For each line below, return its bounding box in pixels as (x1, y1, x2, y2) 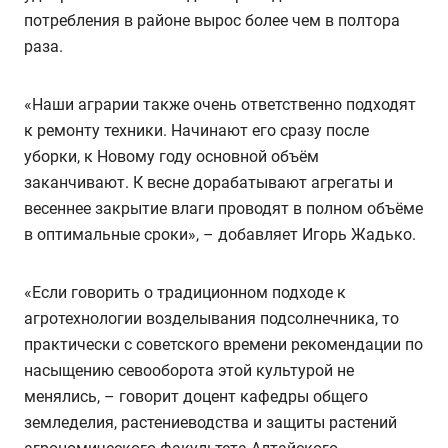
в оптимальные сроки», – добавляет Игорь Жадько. (24, 224, 416, 244)
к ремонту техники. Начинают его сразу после (24, 120, 369, 140)
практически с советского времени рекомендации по (24, 334, 423, 354)
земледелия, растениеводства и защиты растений (24, 412, 397, 432)
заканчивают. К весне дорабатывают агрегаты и (24, 172, 393, 192)
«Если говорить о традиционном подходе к (24, 282, 346, 302)
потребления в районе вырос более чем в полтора (24, 10, 400, 30)
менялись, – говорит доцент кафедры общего (24, 386, 368, 406)
